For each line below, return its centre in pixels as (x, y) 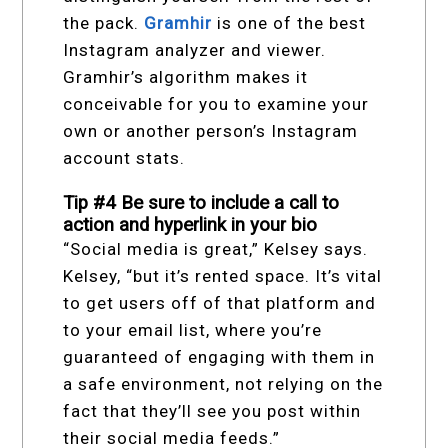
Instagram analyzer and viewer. (195, 50)
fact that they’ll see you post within (212, 411)
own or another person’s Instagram (211, 131)
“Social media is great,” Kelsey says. (216, 249)
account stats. (124, 158)
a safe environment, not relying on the (223, 384)
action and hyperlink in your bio (190, 225)
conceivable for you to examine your (216, 104)
